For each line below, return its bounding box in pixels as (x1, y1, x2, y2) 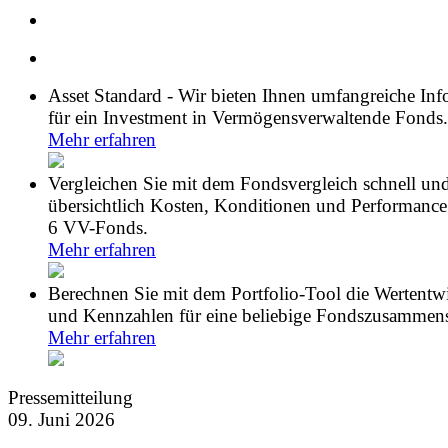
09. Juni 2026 (8, 409, 115, 430)
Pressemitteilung (8, 387, 133, 408)
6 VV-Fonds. (48, 217, 148, 238)
